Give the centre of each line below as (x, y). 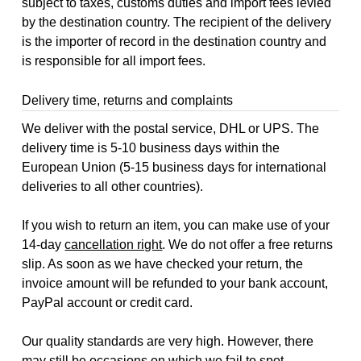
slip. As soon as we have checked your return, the (163, 264)
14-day (44, 245)
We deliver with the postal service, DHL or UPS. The (171, 129)
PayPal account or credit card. (108, 303)
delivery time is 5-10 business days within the (151, 148)
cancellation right (114, 245)
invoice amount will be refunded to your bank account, (175, 284)
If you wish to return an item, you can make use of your (176, 226)
